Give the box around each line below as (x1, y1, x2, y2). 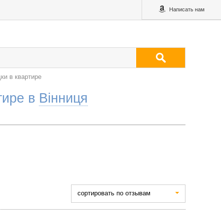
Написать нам (167, 6, 205, 12)
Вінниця (39, 90, 88, 106)
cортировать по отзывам (77, 189, 150, 197)
